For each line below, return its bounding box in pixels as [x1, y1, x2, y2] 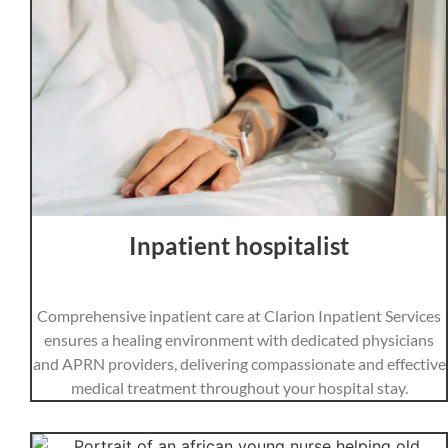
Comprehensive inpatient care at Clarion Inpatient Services [37, 305, 441, 325]
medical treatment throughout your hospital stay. [70, 377, 408, 397]
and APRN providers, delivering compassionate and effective [32, 353, 446, 373]
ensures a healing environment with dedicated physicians [44, 329, 434, 349]
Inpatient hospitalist [129, 230, 349, 260]
